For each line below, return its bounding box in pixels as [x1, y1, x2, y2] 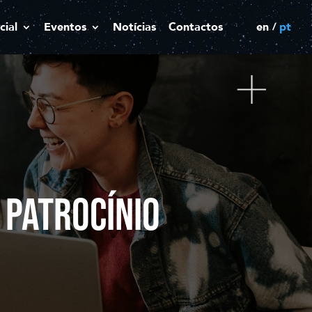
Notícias [113, 19, 156, 35]
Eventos [44, 19, 86, 35]
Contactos [169, 19, 223, 35]
